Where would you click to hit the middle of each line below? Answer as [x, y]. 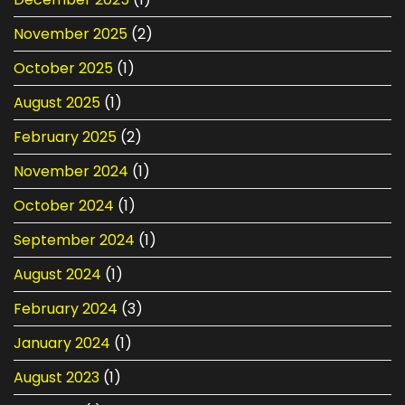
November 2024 [71, 171]
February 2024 [66, 308]
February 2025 [65, 137]
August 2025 [57, 102]
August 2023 [57, 377]
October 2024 [64, 205]
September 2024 [74, 240]
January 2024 [62, 343]
